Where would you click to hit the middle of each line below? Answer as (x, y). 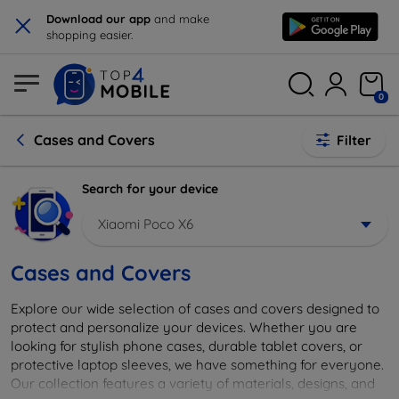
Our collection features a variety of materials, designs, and (193, 383)
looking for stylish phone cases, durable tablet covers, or (187, 346)
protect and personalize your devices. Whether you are (184, 327)
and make (182, 19)
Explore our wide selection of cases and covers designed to (195, 308)
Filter (354, 140)
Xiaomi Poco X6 (146, 224)
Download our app (100, 19)
